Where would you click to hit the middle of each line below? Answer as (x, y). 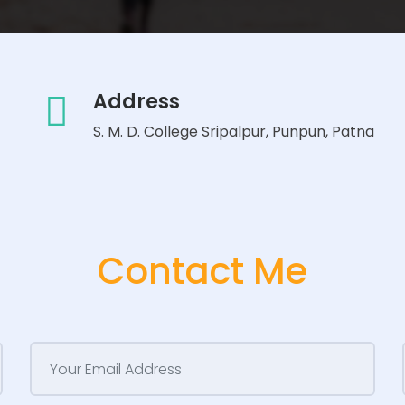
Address (136, 102)
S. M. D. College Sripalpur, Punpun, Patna (233, 132)
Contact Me (202, 271)
